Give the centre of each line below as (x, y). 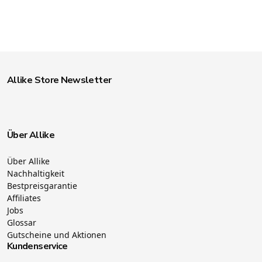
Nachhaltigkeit (36, 173)
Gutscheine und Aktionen (57, 235)
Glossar (22, 222)
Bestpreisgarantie (42, 185)
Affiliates (24, 198)
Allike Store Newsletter (59, 80)
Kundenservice (37, 246)
